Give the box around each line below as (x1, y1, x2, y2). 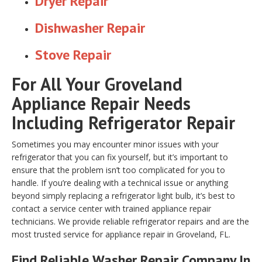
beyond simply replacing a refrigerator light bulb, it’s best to (12, 189, 235, 201)
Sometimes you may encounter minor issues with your (12, 138, 219, 150)
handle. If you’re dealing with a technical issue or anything (12, 177, 228, 188)
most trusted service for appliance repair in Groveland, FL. (12, 228, 230, 240)
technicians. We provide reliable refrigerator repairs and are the (12, 215, 249, 227)
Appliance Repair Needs (12, 91, 191, 115)
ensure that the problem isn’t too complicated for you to (12, 164, 225, 175)
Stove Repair (35, 45, 111, 64)
